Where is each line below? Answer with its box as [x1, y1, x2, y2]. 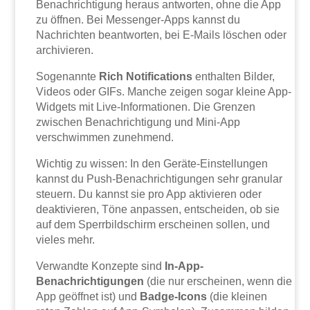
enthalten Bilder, [192, 71, 275, 83]
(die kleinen [207, 291, 268, 303]
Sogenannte [36, 71, 100, 83]
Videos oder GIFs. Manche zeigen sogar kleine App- [36, 86, 292, 98]
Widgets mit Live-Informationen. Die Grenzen [36, 101, 256, 113]
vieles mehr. [36, 234, 95, 246]
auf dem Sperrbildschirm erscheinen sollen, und [36, 219, 271, 231]
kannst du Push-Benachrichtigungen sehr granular [36, 173, 283, 185]
